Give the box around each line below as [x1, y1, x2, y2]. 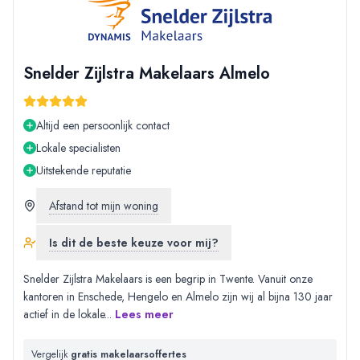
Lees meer [115, 306, 174, 323]
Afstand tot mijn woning [49, 198, 158, 215]
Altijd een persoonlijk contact [36, 117, 170, 134]
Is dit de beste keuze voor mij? [49, 235, 219, 252]
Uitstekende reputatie [36, 162, 131, 179]
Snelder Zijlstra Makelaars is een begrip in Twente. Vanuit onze [23, 271, 313, 288]
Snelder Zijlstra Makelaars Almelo [23, 62, 270, 86]
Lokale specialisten [36, 140, 121, 157]
